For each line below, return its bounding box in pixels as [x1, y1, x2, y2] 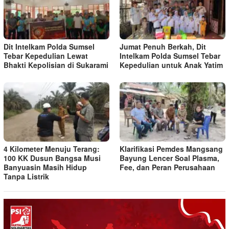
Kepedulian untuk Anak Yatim [120, 59, 223, 70]
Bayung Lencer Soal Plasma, [120, 152, 219, 163]
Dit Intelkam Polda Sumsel [4, 41, 95, 52]
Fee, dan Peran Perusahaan [120, 162, 215, 172]
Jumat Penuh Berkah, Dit [120, 41, 206, 52]
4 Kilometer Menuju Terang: [4, 143, 100, 154]
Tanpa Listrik [4, 171, 49, 181]
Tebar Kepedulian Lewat [4, 50, 88, 61]
